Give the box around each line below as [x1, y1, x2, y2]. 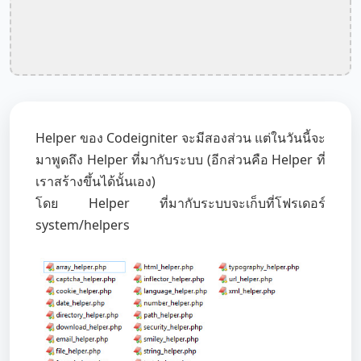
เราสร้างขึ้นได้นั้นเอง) [35, 172, 156, 190]
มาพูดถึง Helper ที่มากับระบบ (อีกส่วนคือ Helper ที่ [35, 151, 326, 168]
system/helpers [35, 216, 130, 234]
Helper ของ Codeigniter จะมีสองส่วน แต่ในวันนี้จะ [35, 129, 326, 147]
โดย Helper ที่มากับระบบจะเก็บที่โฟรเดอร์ [35, 194, 326, 212]
